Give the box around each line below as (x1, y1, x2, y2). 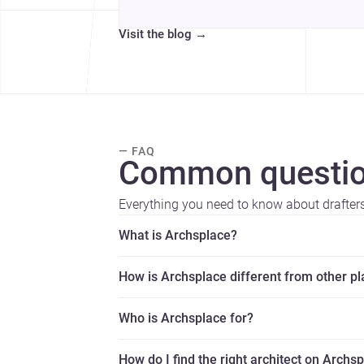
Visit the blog (119, 26, 192, 41)
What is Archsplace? (119, 227, 237, 243)
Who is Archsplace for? (119, 310, 253, 326)
